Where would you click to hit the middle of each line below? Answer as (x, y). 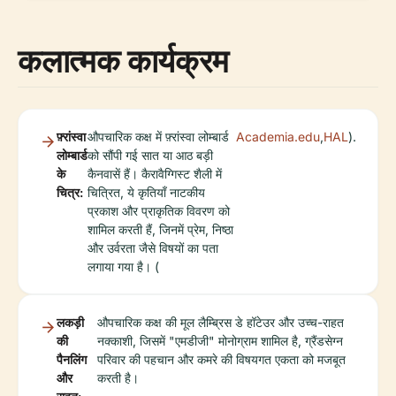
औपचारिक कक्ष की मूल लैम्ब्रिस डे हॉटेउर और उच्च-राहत (220, 322)
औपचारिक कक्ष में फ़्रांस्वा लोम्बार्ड (158, 137)
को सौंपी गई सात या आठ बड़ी (150, 155)
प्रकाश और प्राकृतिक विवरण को (159, 211)
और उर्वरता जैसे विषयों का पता (153, 248)
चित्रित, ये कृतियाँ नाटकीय (146, 192)
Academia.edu (278, 137)
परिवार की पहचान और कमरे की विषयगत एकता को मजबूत (221, 359)
